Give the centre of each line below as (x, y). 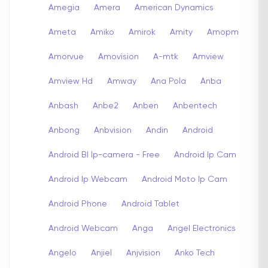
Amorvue (66, 57)
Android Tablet (150, 204)
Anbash (63, 106)
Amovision (118, 57)
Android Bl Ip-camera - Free (104, 155)
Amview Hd (71, 81)
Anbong (64, 130)
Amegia (64, 7)
